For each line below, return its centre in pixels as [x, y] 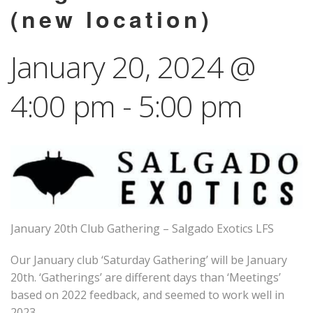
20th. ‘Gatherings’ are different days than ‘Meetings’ [146, 278]
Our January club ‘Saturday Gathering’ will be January [149, 260]
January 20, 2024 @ [133, 66]
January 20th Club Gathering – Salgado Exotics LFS [142, 229]
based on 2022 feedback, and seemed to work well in [147, 295]
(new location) [111, 19]
